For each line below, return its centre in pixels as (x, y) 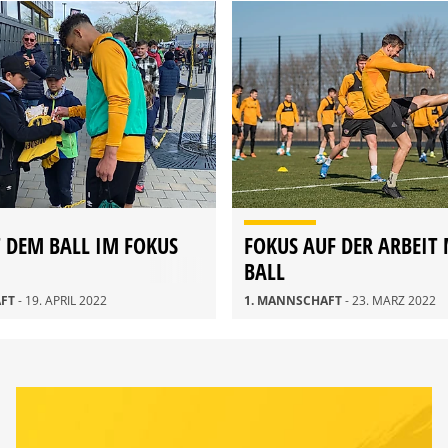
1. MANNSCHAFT (294, 301)
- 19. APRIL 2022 (62, 301)
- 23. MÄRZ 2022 (390, 301)
